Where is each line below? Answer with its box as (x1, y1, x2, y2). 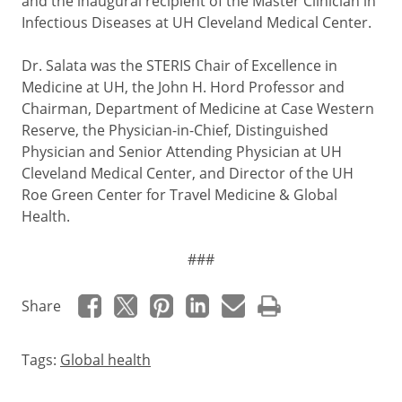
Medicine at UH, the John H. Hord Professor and (22, 77, 345, 96)
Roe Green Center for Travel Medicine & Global (22, 185, 337, 204)
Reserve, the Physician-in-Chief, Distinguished (22, 120, 328, 139)
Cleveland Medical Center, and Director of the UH (22, 163, 354, 182)
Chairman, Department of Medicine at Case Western (22, 99, 374, 118)
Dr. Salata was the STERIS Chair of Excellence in (22, 56, 337, 74)
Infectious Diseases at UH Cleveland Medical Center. (22, 13, 371, 31)
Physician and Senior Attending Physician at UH (22, 142, 342, 161)
